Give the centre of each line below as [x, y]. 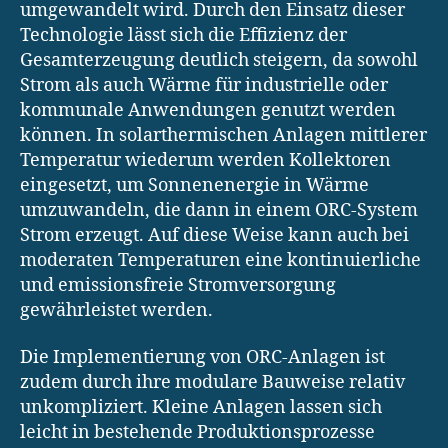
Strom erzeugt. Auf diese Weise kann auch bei [214, 235]
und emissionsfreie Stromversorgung [178, 285]
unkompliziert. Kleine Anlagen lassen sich [201, 408]
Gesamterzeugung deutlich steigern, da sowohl [219, 60]
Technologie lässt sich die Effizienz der [183, 35]
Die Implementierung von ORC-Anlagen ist [202, 358]
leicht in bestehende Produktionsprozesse [197, 433]
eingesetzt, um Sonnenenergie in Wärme [194, 185]
